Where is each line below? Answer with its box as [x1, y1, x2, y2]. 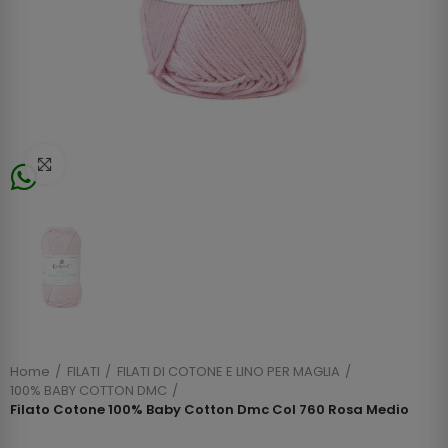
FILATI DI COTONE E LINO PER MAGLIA [117, 362, 340, 382]
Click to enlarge [65, 154, 176, 174]
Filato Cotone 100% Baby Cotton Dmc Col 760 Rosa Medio [10, 400, 409, 420]
